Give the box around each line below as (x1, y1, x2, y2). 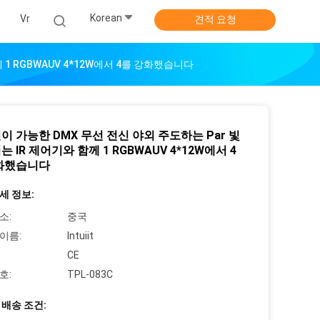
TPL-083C (67, 269, 113, 280)
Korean (90, 12, 122, 24)
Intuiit (67, 230, 94, 241)
